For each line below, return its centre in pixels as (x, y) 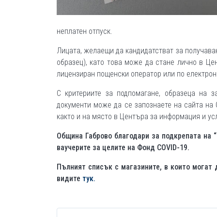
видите (70, 178)
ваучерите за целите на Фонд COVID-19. (123, 147)
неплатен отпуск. (85, 31)
